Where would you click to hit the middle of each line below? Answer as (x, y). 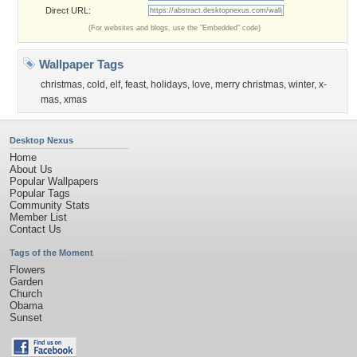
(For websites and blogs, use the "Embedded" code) (175, 28)
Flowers (27, 270)
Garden (26, 282)
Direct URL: (68, 10)
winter (301, 84)
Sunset (26, 318)
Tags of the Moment (51, 253)
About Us (31, 169)
